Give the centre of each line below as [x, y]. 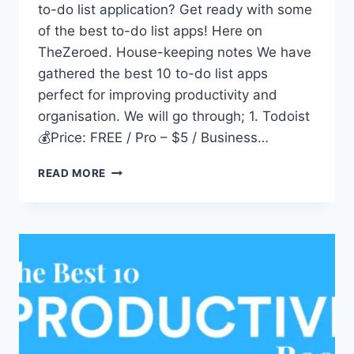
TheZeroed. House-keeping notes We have [175, 52]
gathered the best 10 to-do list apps [153, 73]
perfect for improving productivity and [158, 94]
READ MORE [72, 173]
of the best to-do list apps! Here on [150, 30]
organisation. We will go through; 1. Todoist [174, 116]
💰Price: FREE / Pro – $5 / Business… [153, 137]
